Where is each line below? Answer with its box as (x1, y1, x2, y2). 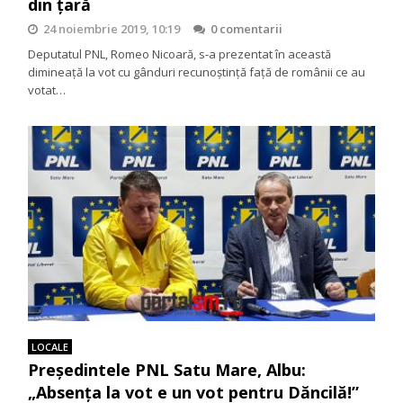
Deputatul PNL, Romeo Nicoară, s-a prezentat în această (28, 45, 332, 62)
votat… (28, 81, 67, 98)
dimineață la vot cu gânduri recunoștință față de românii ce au (28, 63, 366, 80)
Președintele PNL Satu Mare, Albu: (28, 359, 307, 381)
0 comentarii (210, 20, 283, 37)
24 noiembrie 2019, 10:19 (43, 20, 181, 37)
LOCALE (31, 340, 69, 354)
